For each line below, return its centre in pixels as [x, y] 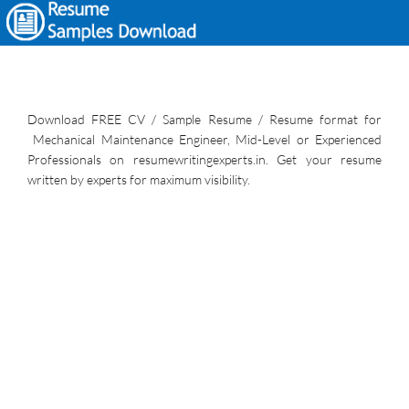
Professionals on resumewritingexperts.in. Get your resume [204, 159]
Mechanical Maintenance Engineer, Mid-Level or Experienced [204, 139]
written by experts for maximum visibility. [139, 179]
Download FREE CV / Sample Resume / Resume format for [204, 119]
